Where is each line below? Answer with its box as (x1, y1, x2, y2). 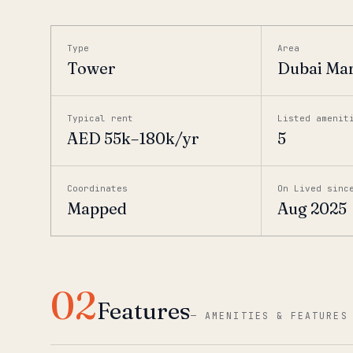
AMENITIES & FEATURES (205, 310, 348, 321)
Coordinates (67, 183, 128, 194)
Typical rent (67, 113, 133, 124)
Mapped (67, 199, 127, 218)
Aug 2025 (277, 199, 347, 218)
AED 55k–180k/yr (67, 128, 199, 148)
